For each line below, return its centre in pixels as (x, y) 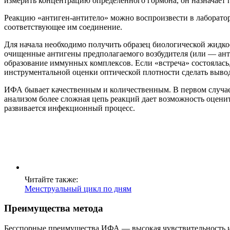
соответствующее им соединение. (63, 27)
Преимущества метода (54, 208)
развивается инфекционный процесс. (70, 108)
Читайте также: (51, 179)
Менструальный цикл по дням (78, 188)
